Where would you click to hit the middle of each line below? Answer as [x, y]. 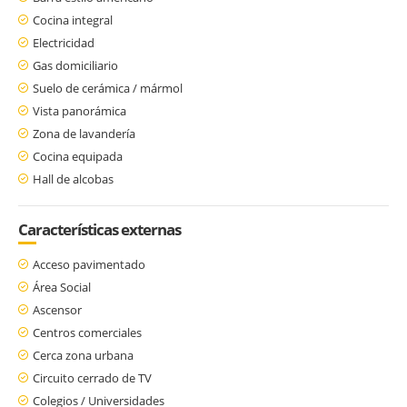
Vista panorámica [79, 110]
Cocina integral [73, 20]
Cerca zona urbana [83, 355]
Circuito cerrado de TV [92, 377]
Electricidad [64, 42]
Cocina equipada [78, 156]
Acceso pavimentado [89, 264]
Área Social [62, 287]
